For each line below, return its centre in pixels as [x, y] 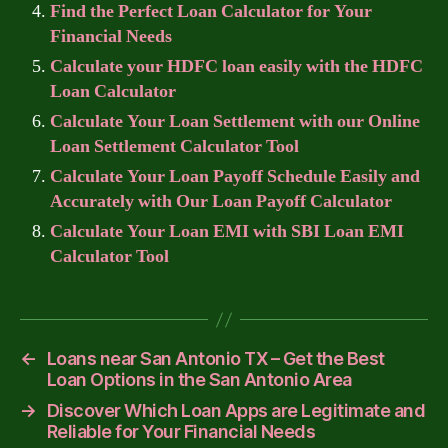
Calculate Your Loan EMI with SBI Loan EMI [227, 231]
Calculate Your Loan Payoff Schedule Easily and [235, 176]
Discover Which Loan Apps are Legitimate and [236, 410]
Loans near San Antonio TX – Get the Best [215, 358]
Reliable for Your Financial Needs [181, 431]
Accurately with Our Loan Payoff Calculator [221, 201]
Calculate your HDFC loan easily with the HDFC [236, 66]
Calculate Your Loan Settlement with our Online [235, 121]
